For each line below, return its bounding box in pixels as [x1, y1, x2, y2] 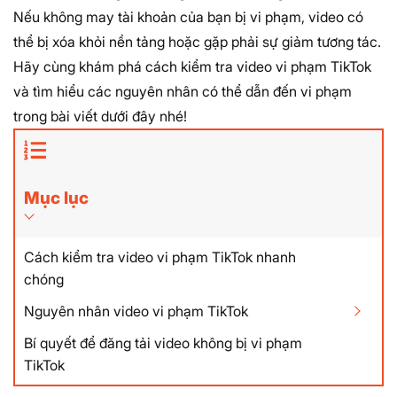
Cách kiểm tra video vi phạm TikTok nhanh [24, 247, 296, 266]
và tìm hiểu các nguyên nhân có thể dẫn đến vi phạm [13, 82, 352, 100]
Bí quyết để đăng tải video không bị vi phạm [24, 333, 302, 352]
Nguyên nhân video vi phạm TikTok [24, 301, 248, 320]
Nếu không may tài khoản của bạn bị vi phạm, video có [13, 8, 363, 26]
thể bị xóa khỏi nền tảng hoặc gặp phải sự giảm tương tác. [13, 33, 381, 51]
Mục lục [24, 187, 89, 208]
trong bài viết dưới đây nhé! [13, 107, 187, 125]
